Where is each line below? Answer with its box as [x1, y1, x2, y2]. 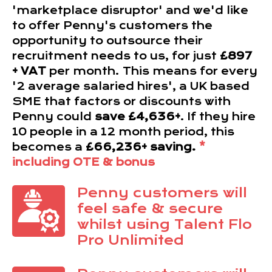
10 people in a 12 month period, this [12, 126, 234, 138]
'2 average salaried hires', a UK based [12, 80, 250, 93]
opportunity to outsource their [12, 35, 203, 47]
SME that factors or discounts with [12, 95, 231, 108]
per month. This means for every [46, 65, 257, 78]
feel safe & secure [76, 201, 223, 217]
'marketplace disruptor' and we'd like [12, 4, 248, 17]
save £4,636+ [95, 110, 180, 123]
